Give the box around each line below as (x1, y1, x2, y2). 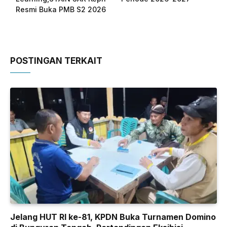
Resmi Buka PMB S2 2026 (16, 5, 106, 14)
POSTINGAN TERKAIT (10, 55, 102, 66)
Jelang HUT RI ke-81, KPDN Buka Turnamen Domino (10, 212, 216, 222)
